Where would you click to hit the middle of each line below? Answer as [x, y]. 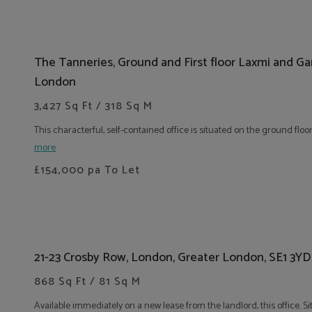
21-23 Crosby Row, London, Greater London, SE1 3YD [172, 258]
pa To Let [112, 170]
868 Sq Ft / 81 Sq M [87, 282]
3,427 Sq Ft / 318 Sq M [93, 106]
